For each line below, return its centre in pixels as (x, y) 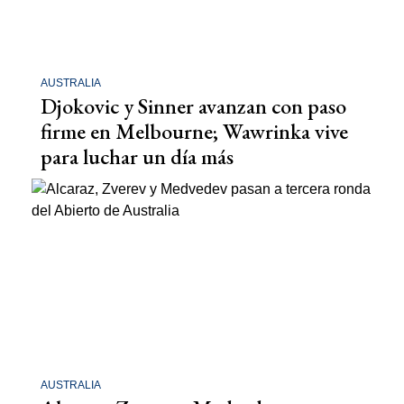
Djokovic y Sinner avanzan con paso (193, 106)
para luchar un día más (137, 156)
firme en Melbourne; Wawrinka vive (194, 131)
